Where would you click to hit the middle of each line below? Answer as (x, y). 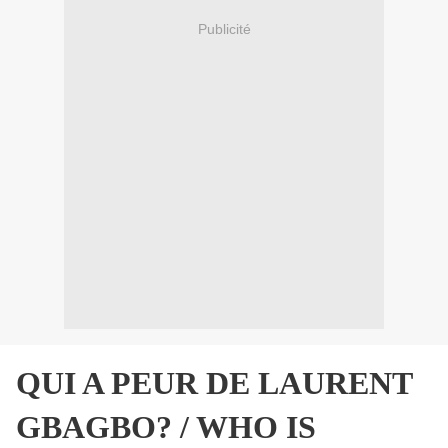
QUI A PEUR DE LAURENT (214, 383)
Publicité (224, 28)
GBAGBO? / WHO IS (166, 427)
